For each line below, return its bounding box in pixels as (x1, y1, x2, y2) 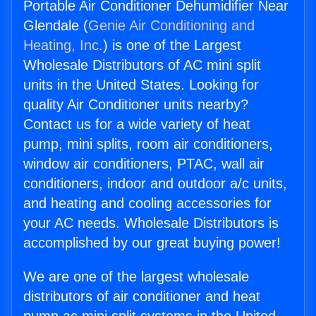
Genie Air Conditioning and (88, 18, 255, 34)
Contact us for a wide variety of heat (23, 116, 250, 133)
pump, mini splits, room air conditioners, (23, 136, 273, 152)
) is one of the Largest (103, 37, 241, 54)
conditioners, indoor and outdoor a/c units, (23, 176, 287, 192)
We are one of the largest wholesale (23, 269, 249, 285)
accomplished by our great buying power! (23, 235, 281, 251)
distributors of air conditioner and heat (23, 288, 260, 305)
